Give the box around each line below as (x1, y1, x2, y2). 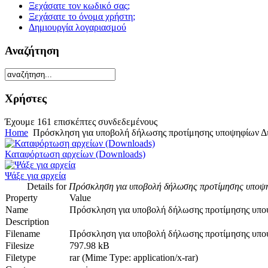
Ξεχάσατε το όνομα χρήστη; (29, 11, 135, 22)
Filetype (5, 252, 36, 263)
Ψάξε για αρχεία (5, 170, 66, 181)
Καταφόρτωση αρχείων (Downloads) (5, 148, 145, 159)
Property (5, 192, 38, 203)
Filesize (5, 240, 34, 251)
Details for (26, 181, 66, 191)
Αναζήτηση (5, 44, 59, 57)
